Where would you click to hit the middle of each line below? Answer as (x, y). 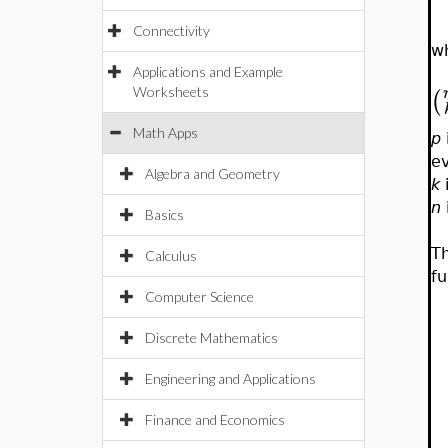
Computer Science (199, 296)
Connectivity (171, 30)
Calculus (171, 255)
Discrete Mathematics (211, 337)
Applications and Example (208, 71)
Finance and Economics (215, 419)
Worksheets (171, 91)
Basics (164, 214)
